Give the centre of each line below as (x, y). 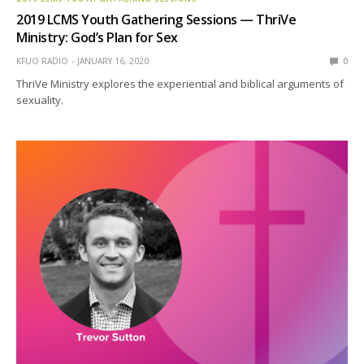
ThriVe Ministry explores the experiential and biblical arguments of (180, 83)
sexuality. (40, 100)
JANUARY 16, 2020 (113, 61)
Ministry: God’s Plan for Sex (97, 37)
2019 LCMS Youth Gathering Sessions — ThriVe (156, 19)
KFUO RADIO (42, 61)
